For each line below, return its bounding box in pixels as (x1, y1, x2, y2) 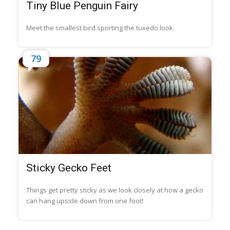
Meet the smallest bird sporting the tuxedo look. (26, 23, 175, 33)
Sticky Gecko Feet (26, 161, 111, 174)
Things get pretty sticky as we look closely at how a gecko (26, 185, 203, 195)
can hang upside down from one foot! (26, 196, 143, 205)
